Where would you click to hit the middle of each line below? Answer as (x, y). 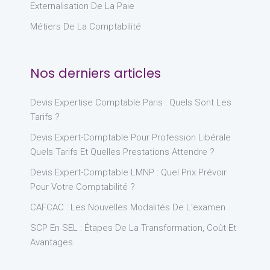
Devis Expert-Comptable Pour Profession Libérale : (133, 137)
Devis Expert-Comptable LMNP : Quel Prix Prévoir (128, 172)
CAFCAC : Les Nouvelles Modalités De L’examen (128, 207)
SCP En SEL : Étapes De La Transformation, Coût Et (133, 228)
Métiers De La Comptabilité (86, 26)
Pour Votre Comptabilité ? (83, 187)
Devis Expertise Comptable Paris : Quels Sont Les (131, 102)
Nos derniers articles (96, 73)
